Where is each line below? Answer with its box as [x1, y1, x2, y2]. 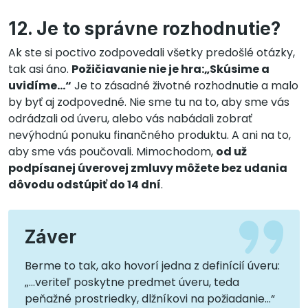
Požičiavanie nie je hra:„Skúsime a [71, 60, 269, 77]
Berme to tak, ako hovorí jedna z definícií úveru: [25, 257, 280, 274]
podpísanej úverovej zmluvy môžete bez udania [8, 159, 287, 176]
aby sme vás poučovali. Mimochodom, [8, 143, 216, 159]
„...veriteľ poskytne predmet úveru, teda [25, 274, 239, 290]
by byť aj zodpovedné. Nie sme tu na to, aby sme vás [8, 93, 289, 110]
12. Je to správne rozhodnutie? [8, 17, 280, 39]
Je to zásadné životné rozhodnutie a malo [71, 77, 298, 93]
